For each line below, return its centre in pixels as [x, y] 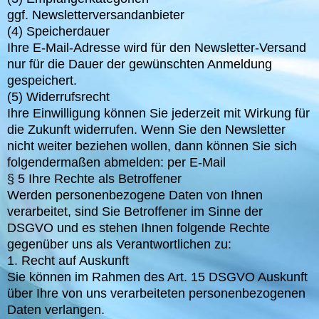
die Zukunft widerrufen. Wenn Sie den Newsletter [146, 130]
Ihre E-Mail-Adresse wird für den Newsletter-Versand [157, 48]
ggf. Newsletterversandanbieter [96, 15]
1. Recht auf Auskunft [68, 261]
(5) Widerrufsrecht [58, 97]
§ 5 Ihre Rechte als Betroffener [94, 179]
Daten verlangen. [56, 310]
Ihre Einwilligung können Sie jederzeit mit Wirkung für [158, 114]
